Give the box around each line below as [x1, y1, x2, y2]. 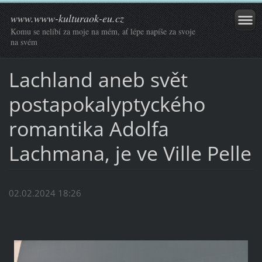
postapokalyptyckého [8, 90, 205, 118]
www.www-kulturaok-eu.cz [11, 11, 124, 25]
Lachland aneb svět [8, 65, 188, 93]
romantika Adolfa [8, 115, 169, 142]
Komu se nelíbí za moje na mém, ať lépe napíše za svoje [11, 26, 195, 37]
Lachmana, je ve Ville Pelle [8, 139, 251, 167]
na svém [11, 36, 37, 47]
